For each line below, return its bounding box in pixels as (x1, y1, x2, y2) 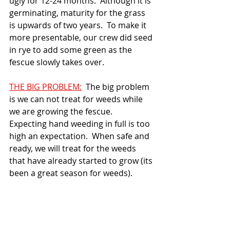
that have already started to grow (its (9, 155, 155, 166)
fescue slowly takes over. (9, 56, 104, 68)
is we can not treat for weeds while (9, 93, 145, 105)
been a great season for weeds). (9, 167, 132, 179)
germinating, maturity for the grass (9, 7, 147, 18)
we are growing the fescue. (9, 106, 117, 117)
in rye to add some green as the (9, 44, 134, 55)
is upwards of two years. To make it (9, 20, 148, 31)
